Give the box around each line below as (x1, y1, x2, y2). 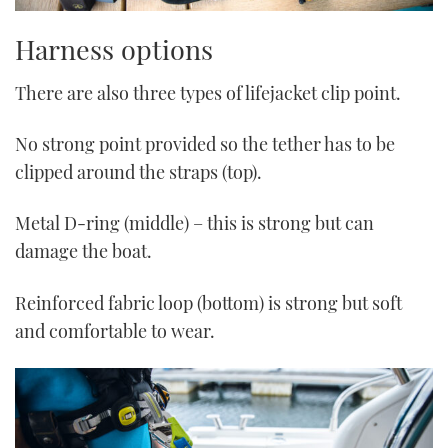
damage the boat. (15, 239, 152, 264)
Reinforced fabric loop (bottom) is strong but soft (15, 290, 402, 315)
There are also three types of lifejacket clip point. (15, 80, 401, 105)
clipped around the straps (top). (15, 160, 262, 185)
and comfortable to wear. (15, 318, 215, 343)
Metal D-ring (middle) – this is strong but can (15, 211, 374, 236)
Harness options (15, 30, 213, 67)
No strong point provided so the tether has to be (15, 132, 395, 157)
